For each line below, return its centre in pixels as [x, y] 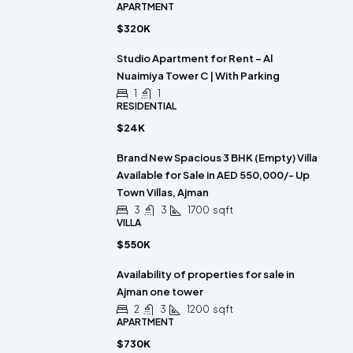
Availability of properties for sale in [206, 275]
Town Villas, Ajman [163, 193]
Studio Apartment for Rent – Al [195, 59]
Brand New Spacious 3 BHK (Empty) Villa [217, 158]
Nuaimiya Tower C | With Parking [198, 76]
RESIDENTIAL [147, 106]
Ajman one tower [160, 292]
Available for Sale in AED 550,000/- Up [213, 175]
